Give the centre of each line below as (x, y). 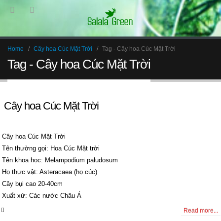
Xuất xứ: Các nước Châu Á (42, 195)
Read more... (201, 210)
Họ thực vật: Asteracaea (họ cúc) (50, 172)
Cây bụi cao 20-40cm (32, 184)
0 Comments (26, 210)
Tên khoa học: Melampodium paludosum (60, 160)
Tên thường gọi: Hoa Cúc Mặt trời (51, 148)
